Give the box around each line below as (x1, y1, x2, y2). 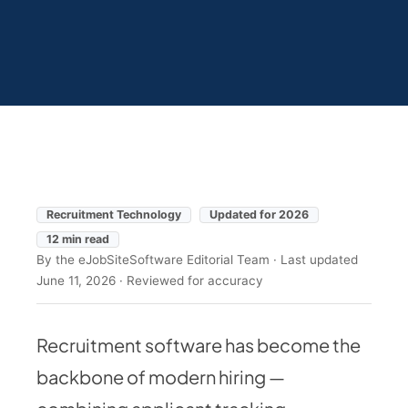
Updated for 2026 (209, 207, 309, 221)
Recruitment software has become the (36, 333, 361, 357)
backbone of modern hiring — (36, 365, 285, 389)
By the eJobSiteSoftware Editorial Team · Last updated (36, 251, 358, 267)
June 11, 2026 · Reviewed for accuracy (36, 272, 263, 288)
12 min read (46, 231, 109, 246)
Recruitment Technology (46, 207, 181, 221)
